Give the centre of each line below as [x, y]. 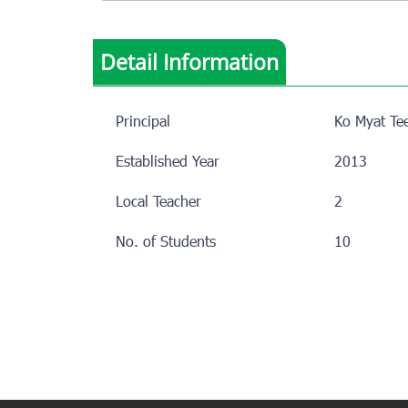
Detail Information [189, 61]
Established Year [168, 163]
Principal [143, 122]
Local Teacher [158, 203]
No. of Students [166, 243]
